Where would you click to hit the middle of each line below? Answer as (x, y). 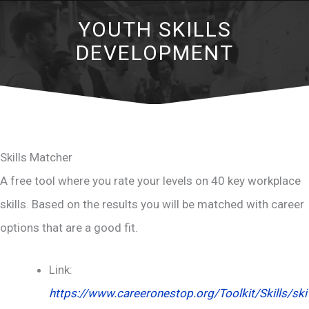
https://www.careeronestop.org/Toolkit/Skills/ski (178, 293)
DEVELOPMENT (154, 53)
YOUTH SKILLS (154, 30)
